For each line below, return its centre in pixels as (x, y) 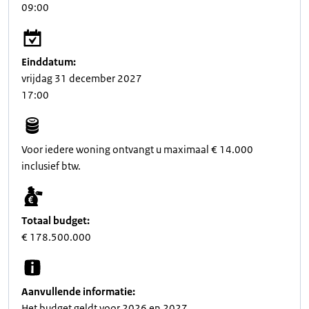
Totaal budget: (56, 220)
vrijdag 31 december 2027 (82, 78)
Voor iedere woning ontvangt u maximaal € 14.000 (137, 149)
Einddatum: (49, 62)
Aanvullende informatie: (78, 291)
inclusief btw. (51, 166)
